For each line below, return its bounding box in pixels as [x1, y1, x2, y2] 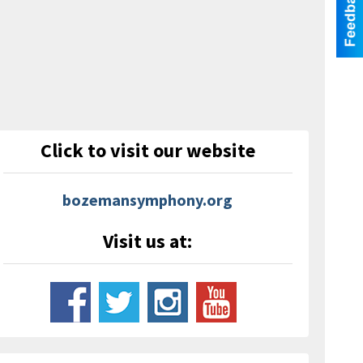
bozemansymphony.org [62, 189, 233, 210]
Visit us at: [103, 228, 193, 254]
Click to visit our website [40, 137, 255, 163]
